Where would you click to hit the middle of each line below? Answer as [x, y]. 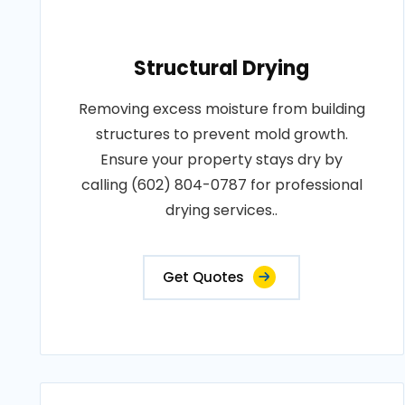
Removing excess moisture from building [221, 109]
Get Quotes [204, 277]
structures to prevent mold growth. [221, 134]
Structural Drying [222, 68]
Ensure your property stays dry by [222, 160]
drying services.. [222, 210]
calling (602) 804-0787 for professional [221, 185]
